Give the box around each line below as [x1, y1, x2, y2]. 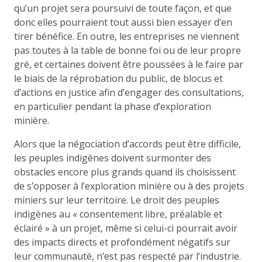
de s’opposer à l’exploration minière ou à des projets [14, 179, 244, 192]
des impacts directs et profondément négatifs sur [14, 235, 230, 249]
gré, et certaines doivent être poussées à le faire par [14, 57, 243, 71]
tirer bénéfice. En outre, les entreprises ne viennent [14, 29, 239, 43]
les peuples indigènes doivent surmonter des [14, 151, 211, 164]
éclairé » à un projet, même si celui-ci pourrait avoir [14, 221, 237, 235]
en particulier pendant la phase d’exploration [14, 99, 211, 113]
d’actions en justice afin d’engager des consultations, [14, 85, 244, 99]
